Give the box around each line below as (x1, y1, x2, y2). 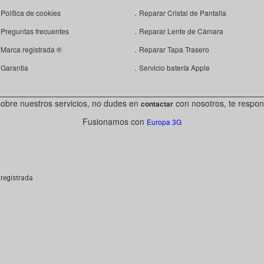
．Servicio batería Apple (131, 62, 210, 72)
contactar (140, 98, 173, 109)
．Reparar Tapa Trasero (131, 44, 209, 54)
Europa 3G (147, 116, 181, 127)
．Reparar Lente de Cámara (131, 25, 223, 36)
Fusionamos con (82, 115, 147, 127)
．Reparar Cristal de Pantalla (131, 7, 226, 18)
